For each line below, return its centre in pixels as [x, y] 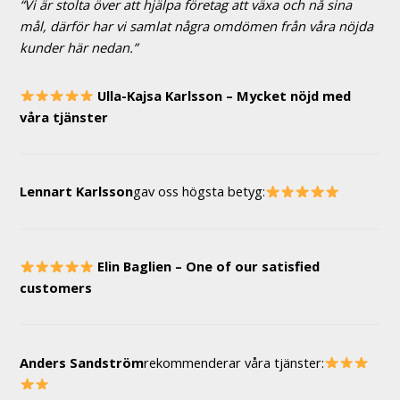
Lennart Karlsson [76, 192]
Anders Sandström [82, 362]
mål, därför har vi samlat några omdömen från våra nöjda [196, 26]
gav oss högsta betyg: [199, 192]
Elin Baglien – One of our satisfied [209, 267]
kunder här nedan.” [79, 48]
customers [56, 288]
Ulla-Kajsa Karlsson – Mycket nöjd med [225, 95]
